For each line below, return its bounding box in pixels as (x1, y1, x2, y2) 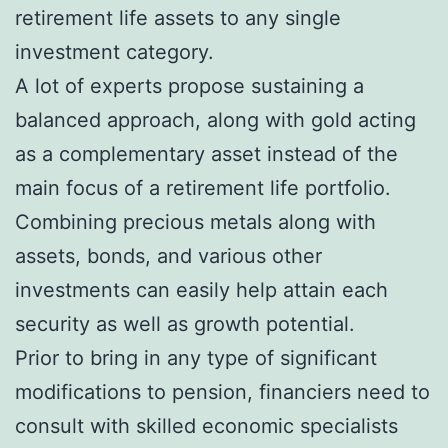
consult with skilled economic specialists (15, 413, 398, 438)
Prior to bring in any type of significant (15, 345, 377, 370)
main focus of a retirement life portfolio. (15, 175, 391, 200)
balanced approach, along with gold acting (15, 107, 416, 132)
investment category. (15, 39, 214, 64)
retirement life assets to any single (15, 5, 341, 30)
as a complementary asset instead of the (15, 141, 398, 166)
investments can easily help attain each (15, 277, 388, 302)
